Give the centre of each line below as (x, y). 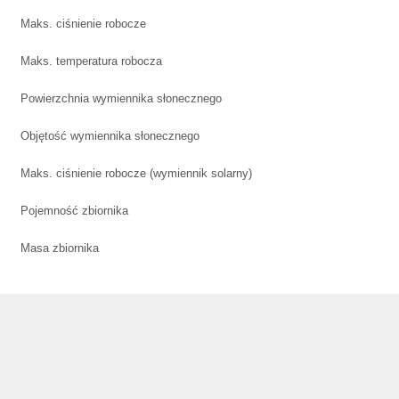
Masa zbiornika (60, 248)
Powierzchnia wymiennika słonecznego (121, 99)
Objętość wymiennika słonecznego (110, 136)
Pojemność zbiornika (74, 211)
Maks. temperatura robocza (91, 61)
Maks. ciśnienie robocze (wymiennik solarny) (136, 174)
